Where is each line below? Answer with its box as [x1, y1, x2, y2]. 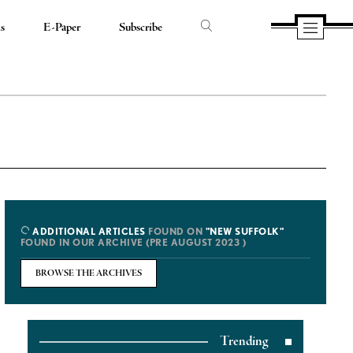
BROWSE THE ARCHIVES [35, 268, 142, 279]
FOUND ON [145, 225, 206, 237]
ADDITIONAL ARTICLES [29, 225, 146, 237]
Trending [220, 333, 269, 351]
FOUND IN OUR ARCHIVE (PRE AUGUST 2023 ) [20, 236, 247, 248]
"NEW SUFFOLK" [205, 225, 284, 237]
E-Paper [43, 20, 80, 35]
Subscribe [118, 20, 162, 35]
